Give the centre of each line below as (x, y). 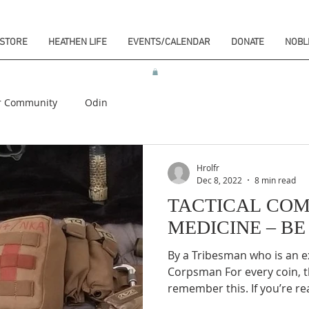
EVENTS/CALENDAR (169, 42)
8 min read (275, 180)
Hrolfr (208, 168)
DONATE (248, 42)
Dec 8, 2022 (219, 180)
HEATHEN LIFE (78, 42)
